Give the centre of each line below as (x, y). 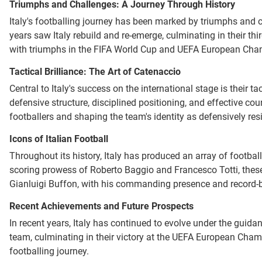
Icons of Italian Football (59, 139)
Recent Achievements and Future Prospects (101, 206)
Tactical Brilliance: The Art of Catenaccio (95, 72)
